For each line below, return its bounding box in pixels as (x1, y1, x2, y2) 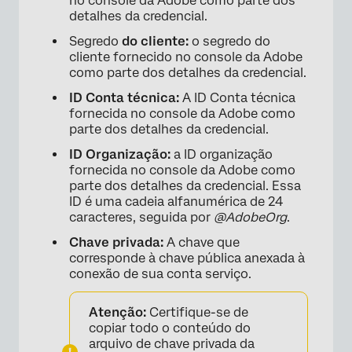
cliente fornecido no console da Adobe (69, 49, 302, 65)
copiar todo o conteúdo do (89, 321, 251, 336)
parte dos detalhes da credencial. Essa (69, 178, 301, 194)
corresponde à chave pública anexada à (69, 251, 305, 266)
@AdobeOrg (214, 210, 287, 225)
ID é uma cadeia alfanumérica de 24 (69, 194, 283, 210)
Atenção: (89, 305, 146, 321)
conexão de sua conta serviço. (69, 266, 251, 282)
